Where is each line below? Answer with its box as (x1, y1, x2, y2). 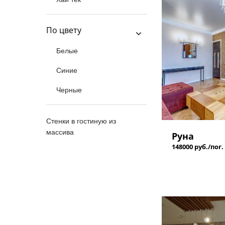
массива (46, 128, 74, 136)
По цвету (46, 25, 81, 36)
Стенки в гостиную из (46, 117, 116, 125)
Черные (56, 86, 82, 94)
